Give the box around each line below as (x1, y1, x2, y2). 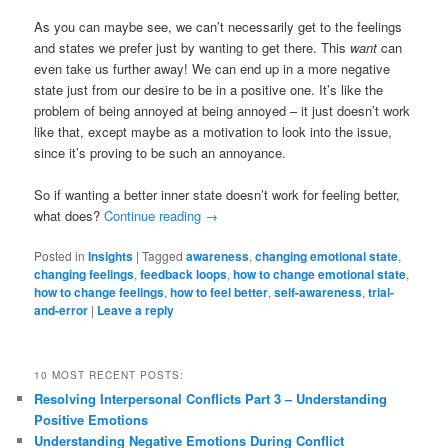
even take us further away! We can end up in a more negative (34, 59, 391, 79)
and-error (34, 301, 89, 320)
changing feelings (34, 265, 135, 284)
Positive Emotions (34, 409, 149, 429)
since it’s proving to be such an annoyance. (34, 143, 287, 163)
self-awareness (274, 283, 363, 302)
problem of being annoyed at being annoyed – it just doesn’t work (34, 101, 411, 121)
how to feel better (170, 283, 269, 302)
